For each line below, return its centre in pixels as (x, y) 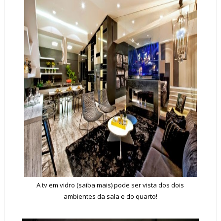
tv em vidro (59, 185)
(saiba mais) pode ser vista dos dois (130, 185)
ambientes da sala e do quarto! (110, 196)
